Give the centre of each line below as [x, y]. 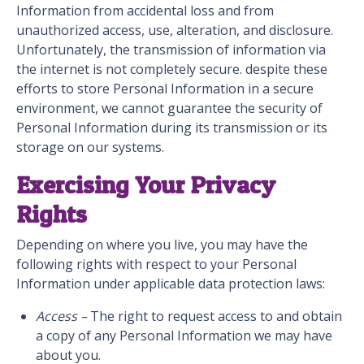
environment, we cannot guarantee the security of [169, 108]
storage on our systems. [92, 147]
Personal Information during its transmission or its [172, 128]
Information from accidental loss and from [145, 11]
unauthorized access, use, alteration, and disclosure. [175, 30]
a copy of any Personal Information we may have [184, 336]
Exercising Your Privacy [146, 185]
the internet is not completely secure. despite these [172, 69]
